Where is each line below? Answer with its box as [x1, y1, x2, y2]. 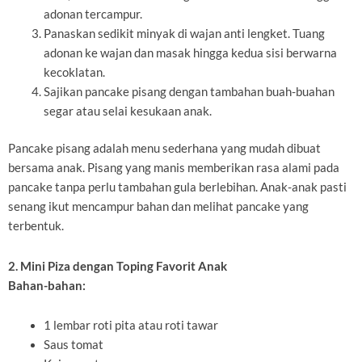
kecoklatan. [43, 65, 105, 80]
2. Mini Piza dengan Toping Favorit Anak [8, 259, 227, 273]
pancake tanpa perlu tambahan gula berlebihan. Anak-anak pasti [8, 180, 347, 195]
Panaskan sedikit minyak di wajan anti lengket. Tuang [43, 27, 325, 41]
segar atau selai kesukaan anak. [43, 104, 212, 119]
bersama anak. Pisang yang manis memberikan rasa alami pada [8, 161, 339, 175]
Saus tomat [43, 338, 103, 352]
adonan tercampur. [43, 7, 142, 22]
